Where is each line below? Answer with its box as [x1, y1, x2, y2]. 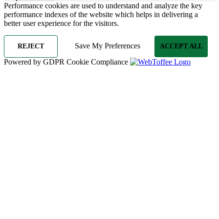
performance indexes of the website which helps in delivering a [4, 10, 198, 19]
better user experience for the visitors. [4, 19, 119, 27]
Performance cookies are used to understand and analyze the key [4, 1, 202, 10]
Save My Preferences [74, 41, 140, 50]
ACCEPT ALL [159, 42, 203, 50]
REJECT [17, 42, 44, 50]
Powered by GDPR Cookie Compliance [4, 57, 130, 66]
